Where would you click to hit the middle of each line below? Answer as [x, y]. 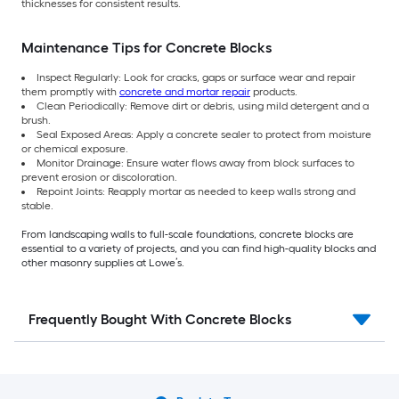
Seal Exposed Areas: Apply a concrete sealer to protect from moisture [204, 135]
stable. [37, 206]
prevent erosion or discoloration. [99, 178]
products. [274, 92]
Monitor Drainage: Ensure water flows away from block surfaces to [195, 163]
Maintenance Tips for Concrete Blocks [147, 48]
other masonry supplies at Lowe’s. [103, 263]
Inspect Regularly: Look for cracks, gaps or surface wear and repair [196, 78]
